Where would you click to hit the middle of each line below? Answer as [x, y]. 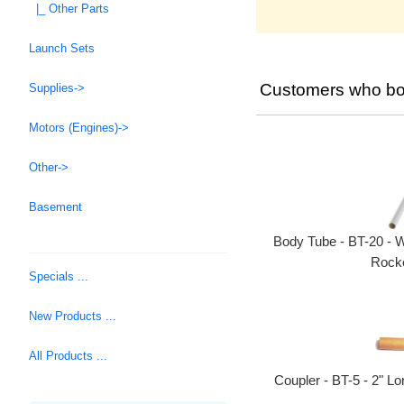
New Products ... [73, 317]
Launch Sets [62, 49]
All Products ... [68, 356]
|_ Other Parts [69, 9]
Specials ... [59, 277]
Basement [55, 207]
